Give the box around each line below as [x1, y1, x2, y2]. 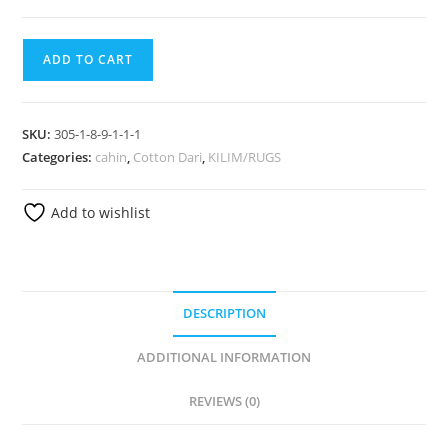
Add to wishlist [47, 203, 151, 223]
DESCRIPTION [182, 305, 266, 323]
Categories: [22, 148, 96, 167]
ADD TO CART [43, 51, 134, 69]
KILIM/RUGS [208, 148, 282, 167]
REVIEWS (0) [188, 393, 260, 411]
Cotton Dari [133, 148, 203, 167]
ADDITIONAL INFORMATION [137, 349, 311, 367]
